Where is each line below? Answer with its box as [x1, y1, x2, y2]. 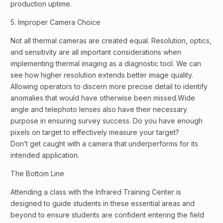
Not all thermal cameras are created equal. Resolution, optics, [10, 36, 212, 45]
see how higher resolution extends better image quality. [10, 71, 193, 80]
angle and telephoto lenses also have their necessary [10, 105, 187, 114]
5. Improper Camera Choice [10, 18, 101, 27]
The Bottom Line [10, 169, 64, 178]
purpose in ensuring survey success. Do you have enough [10, 116, 203, 125]
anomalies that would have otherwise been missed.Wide [10, 94, 195, 103]
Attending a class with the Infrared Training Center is [10, 188, 181, 197]
